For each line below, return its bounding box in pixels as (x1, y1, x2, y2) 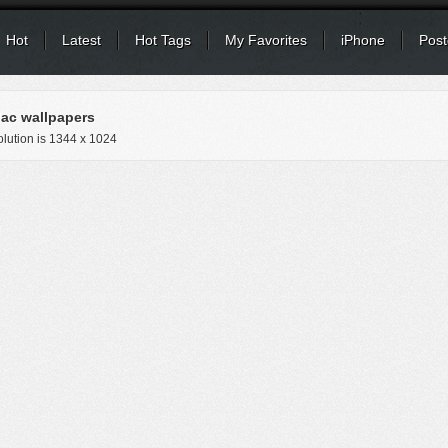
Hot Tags (135, 32, 191, 48)
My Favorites (225, 32, 307, 48)
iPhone (341, 32, 385, 48)
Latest (62, 32, 101, 48)
